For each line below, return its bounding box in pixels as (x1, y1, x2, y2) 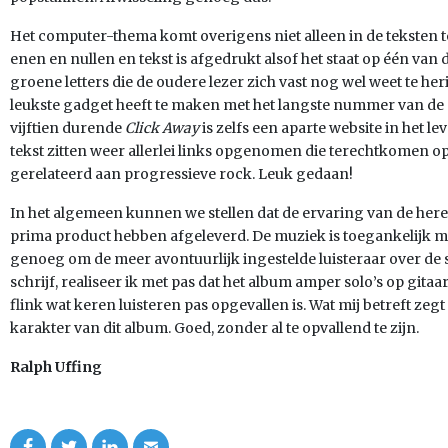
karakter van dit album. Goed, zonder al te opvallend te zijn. (10, 319, 419, 337)
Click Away (125, 119, 202, 137)
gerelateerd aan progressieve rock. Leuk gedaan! (10, 165, 353, 183)
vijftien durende (10, 119, 125, 137)
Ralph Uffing (10, 358, 102, 376)
